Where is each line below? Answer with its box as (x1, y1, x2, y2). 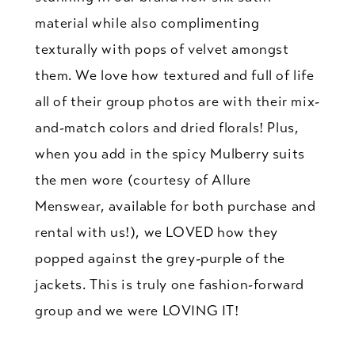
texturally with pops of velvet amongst (34, 40, 289, 58)
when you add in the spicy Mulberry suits (34, 145, 305, 162)
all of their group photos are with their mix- (34, 93, 320, 110)
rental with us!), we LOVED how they (34, 223, 278, 241)
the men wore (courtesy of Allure (34, 171, 252, 189)
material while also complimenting (34, 14, 260, 32)
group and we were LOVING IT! (34, 302, 239, 319)
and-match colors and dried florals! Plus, (34, 119, 300, 136)
